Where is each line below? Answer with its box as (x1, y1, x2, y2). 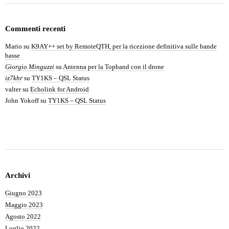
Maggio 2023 (5, 201, 43, 209)
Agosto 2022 (5, 213, 41, 220)
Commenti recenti (5, 25, 65, 33)
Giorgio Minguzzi (5, 63, 54, 71)
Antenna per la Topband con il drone (63, 63, 164, 71)
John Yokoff (5, 97, 39, 104)
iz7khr (5, 74, 22, 82)
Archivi (5, 171, 30, 179)
